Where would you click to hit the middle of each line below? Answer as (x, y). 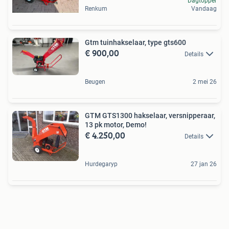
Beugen (95, 82)
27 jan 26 (204, 164)
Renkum (96, 8)
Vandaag (204, 8)
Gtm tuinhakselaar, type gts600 (135, 42)
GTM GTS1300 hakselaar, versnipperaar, (150, 116)
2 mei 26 (205, 82)
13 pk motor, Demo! (116, 125)
